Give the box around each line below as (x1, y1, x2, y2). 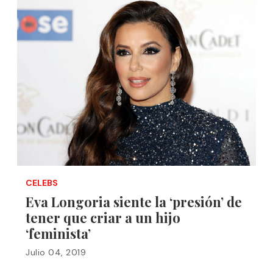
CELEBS (26, 177, 58, 188)
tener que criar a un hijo (26, 208, 180, 227)
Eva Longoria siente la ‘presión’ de (26, 193, 242, 211)
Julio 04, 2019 (26, 247, 86, 258)
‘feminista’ (26, 224, 91, 243)
